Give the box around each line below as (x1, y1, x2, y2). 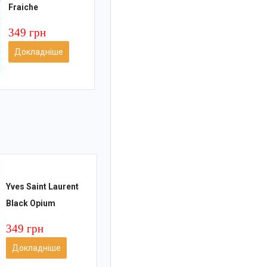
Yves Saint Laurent (5, 182, 79, 192)
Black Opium (5, 198, 55, 209)
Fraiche (8, 2, 38, 13)
